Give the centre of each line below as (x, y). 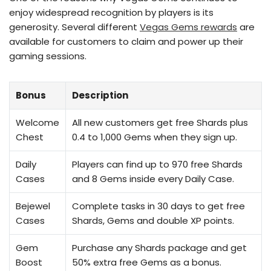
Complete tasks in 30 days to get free (158, 206)
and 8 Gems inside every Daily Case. (153, 179)
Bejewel (33, 206)
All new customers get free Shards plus (160, 123)
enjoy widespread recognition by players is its (111, 13)
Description (100, 96)
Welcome (38, 123)
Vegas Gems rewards (188, 27)
